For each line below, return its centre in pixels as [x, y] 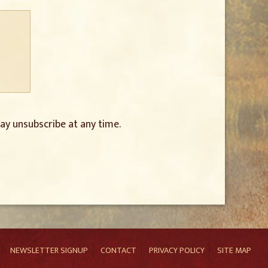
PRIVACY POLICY [177, 250]
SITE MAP [234, 250]
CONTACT [118, 250]
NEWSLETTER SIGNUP [49, 250]
